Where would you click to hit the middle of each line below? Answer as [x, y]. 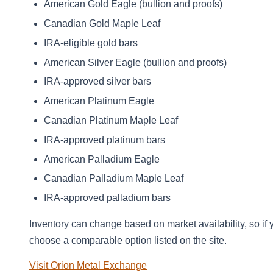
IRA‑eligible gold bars [91, 43]
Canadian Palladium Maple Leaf [114, 179]
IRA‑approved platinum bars [105, 140]
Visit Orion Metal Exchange [88, 266]
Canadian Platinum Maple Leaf [111, 120]
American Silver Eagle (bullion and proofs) [135, 62]
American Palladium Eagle [102, 159]
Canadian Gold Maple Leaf [102, 23]
